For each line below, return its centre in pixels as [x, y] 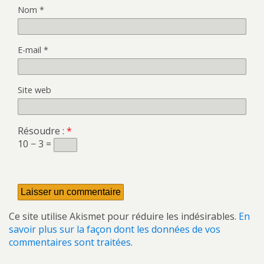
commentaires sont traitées [70, 242]
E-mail [31, 50]
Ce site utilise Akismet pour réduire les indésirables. [124, 217]
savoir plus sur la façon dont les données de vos [115, 230]
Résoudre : [42, 131]
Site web [34, 90]
